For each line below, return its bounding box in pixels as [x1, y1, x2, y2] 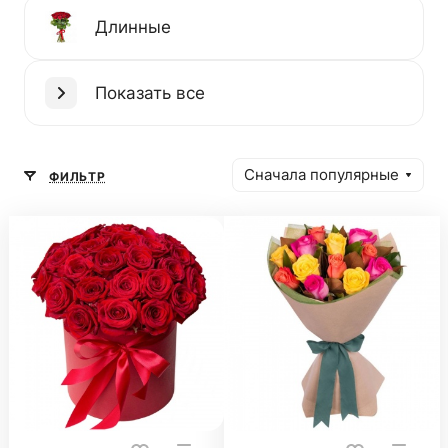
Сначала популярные [244, 166, 399, 184]
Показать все [95, 82, 205, 103]
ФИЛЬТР [49, 168, 106, 184]
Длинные [95, 16, 171, 37]
